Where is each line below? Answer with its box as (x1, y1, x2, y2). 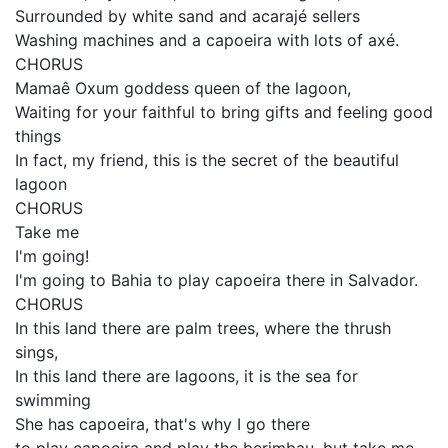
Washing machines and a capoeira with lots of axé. (15, 30, 399, 50)
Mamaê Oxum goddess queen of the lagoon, (15, 78, 351, 98)
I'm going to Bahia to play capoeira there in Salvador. (15, 270, 418, 290)
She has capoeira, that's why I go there (15, 414, 310, 434)
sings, (15, 342, 58, 362)
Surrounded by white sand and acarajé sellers (15, 6, 360, 26)
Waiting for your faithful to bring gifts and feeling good (15, 102, 433, 122)
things (15, 126, 61, 146)
